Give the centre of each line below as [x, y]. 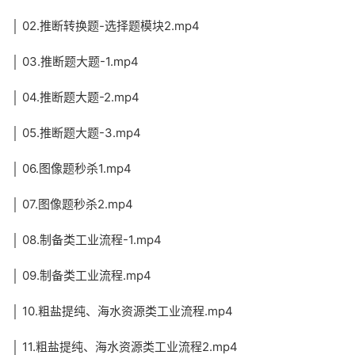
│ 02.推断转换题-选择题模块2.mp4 [106, 26]
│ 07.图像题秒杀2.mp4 [73, 204]
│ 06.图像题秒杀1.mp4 [72, 168]
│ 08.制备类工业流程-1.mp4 [87, 240]
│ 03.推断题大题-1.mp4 [75, 61]
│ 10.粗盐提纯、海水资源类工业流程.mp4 [122, 311]
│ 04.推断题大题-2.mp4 [76, 97]
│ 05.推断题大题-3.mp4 [76, 133]
